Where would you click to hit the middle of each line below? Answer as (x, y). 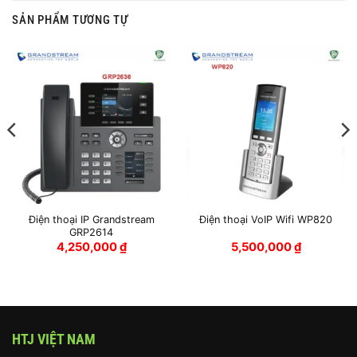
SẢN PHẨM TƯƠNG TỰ (70, 20)
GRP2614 (91, 232)
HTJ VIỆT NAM (54, 339)
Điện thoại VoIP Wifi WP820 (266, 220)
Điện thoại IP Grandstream (91, 219)
